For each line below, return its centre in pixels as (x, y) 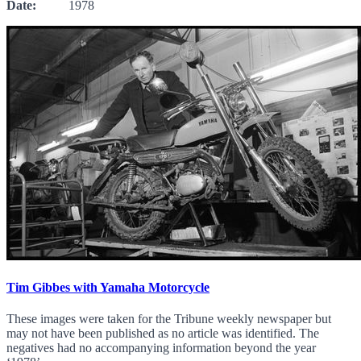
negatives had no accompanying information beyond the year (161, 348)
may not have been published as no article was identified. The (163, 334)
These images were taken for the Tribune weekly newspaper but (169, 319)
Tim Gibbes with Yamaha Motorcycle (108, 288)
